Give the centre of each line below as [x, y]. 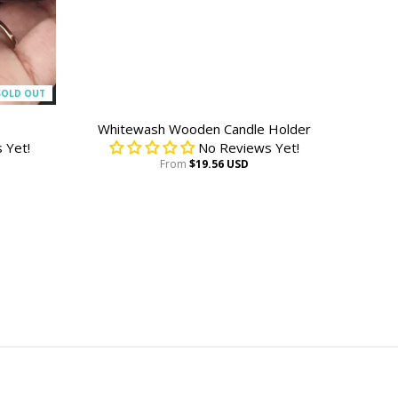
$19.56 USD [219, 164]
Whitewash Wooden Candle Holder [204, 129]
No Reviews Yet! [248, 147]
